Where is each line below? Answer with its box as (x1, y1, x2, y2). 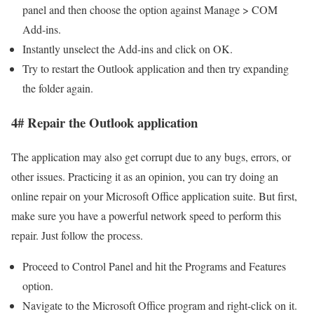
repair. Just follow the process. (11, 227, 143, 243)
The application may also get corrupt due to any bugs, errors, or (11, 149, 291, 164)
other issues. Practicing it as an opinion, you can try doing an (11, 168, 278, 184)
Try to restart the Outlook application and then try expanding (22, 61, 289, 76)
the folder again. (22, 81, 93, 96)
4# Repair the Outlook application (11, 113, 198, 132)
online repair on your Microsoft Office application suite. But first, (11, 188, 297, 203)
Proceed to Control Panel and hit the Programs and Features (22, 258, 286, 273)
